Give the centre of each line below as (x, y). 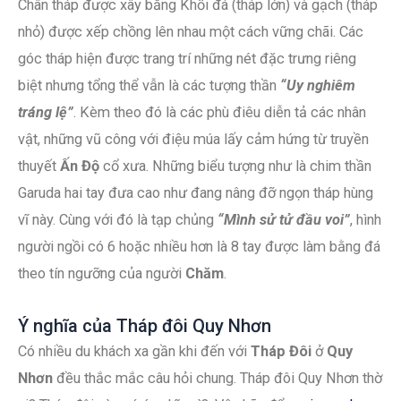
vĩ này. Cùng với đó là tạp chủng (118, 220)
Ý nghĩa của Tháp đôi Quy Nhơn (145, 326)
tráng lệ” (46, 113)
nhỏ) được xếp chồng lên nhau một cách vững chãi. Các (191, 32)
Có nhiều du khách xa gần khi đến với (134, 352)
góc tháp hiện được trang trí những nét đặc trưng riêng (187, 59)
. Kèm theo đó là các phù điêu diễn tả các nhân (220, 113)
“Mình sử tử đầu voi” (284, 220)
